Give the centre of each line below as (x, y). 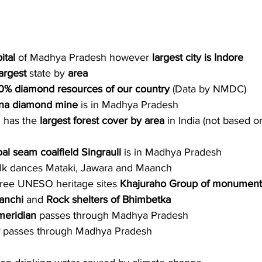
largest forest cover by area (102, 121)
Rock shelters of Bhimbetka (108, 200)
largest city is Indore (198, 58)
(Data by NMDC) (209, 89)
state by (47, 73)
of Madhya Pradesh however (85, 58)
